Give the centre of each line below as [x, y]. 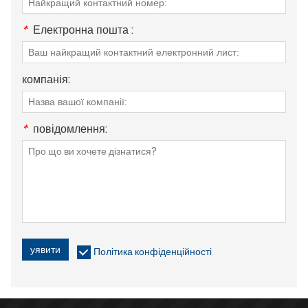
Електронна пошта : [83, 30]
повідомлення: [70, 129]
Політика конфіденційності [153, 251]
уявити [45, 249]
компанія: [46, 79]
